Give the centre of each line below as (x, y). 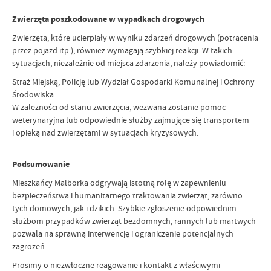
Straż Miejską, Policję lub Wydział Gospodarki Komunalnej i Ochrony (133, 81)
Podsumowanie (41, 164)
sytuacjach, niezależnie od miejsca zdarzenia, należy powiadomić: (129, 63)
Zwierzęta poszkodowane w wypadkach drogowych (108, 19)
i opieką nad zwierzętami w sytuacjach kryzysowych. (105, 132)
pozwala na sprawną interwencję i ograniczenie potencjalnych (123, 233)
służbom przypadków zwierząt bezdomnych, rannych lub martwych (134, 220)
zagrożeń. (29, 246)
